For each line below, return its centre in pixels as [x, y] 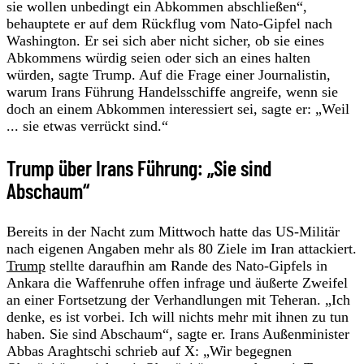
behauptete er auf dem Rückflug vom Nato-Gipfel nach [169, 24]
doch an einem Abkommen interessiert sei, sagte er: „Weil [178, 109]
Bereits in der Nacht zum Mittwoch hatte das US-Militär [173, 231]
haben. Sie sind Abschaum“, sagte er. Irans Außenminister [178, 334]
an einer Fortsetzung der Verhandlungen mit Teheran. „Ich [178, 299]
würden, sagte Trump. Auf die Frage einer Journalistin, [169, 75]
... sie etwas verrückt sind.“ [87, 126]
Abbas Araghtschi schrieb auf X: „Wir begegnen [149, 351]
